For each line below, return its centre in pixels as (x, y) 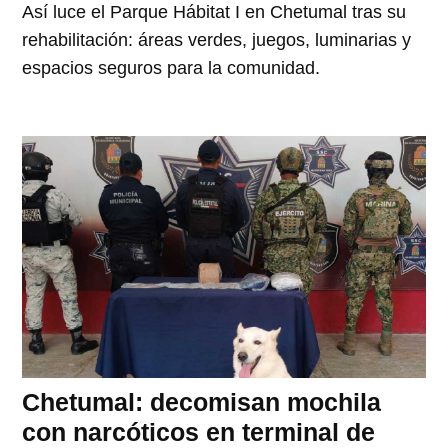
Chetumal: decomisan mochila (202, 401)
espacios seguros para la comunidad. (171, 67)
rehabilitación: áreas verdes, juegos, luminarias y (217, 39)
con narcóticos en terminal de (199, 431)
